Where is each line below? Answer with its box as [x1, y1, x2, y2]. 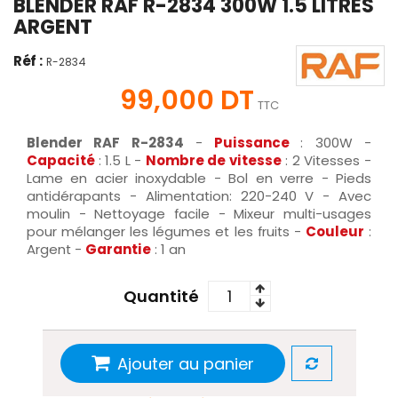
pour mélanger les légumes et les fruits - [27, 221, 306, 241]
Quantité [123, 284, 199, 307]
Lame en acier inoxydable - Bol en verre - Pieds [27, 168, 371, 187]
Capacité [27, 150, 99, 170]
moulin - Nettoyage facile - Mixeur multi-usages [27, 203, 371, 223]
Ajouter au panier [116, 353, 254, 376]
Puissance [214, 132, 301, 152]
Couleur [305, 221, 364, 241]
